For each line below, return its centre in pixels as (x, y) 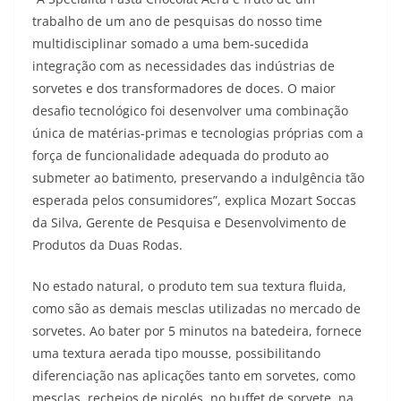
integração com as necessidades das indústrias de (183, 66)
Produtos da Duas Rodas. (107, 245)
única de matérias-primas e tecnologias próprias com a (198, 133)
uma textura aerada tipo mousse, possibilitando (176, 353)
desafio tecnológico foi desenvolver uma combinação (190, 111)
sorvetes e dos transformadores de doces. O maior (184, 88)
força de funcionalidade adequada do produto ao (180, 155)
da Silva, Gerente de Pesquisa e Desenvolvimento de (189, 222)
